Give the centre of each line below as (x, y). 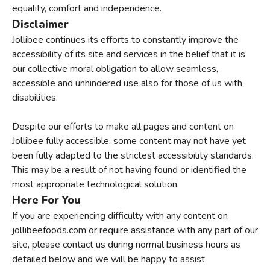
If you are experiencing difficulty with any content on (120, 216)
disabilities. (35, 98)
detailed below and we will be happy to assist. (109, 259)
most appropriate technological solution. (96, 184)
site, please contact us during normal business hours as (126, 245)
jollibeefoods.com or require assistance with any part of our (135, 230)
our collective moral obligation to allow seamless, (115, 69)
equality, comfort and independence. (87, 8)
